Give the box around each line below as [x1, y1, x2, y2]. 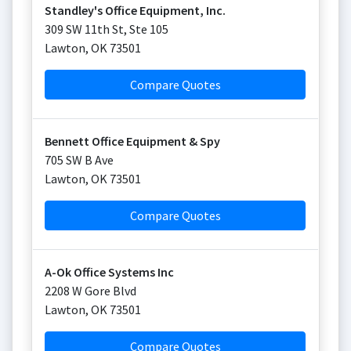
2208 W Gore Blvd [45, 283, 136, 299]
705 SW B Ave [45, 152, 114, 168]
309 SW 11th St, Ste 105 [45, 21, 168, 37]
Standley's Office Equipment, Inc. [45, 2, 226, 18]
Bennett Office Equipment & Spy [45, 133, 220, 149]
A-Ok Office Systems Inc [45, 264, 174, 280]
